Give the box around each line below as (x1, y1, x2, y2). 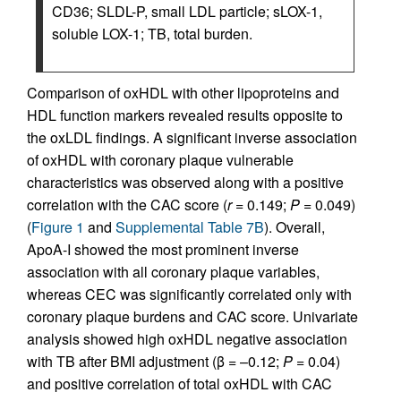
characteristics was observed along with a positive (27, 172, 344, 193)
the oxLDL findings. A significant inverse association (27, 127, 357, 149)
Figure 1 (31, 217, 84, 238)
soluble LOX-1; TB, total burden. (52, 23, 252, 45)
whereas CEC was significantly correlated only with (27, 284, 352, 305)
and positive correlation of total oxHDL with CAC (27, 373, 332, 395)
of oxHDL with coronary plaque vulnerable (27, 149, 294, 171)
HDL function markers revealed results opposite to (27, 105, 343, 126)
